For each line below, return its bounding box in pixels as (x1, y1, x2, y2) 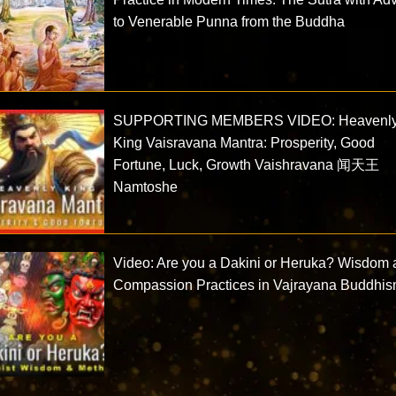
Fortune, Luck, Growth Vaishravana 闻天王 (113, 156, 380, 172)
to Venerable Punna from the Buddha (113, 13, 346, 29)
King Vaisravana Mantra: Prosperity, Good (113, 134, 376, 150)
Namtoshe (113, 179, 179, 194)
